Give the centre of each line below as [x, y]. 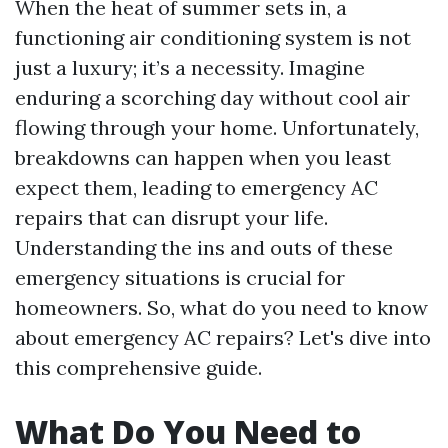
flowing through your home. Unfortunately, [217, 127]
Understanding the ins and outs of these [204, 247]
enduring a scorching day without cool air [212, 97]
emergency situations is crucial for [180, 277]
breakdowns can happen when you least [203, 157]
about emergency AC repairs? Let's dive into [223, 337]
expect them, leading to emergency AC [196, 187]
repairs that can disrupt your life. [171, 217]
